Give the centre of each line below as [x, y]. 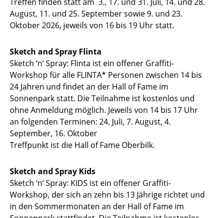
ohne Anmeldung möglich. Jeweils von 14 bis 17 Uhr [104, 110]
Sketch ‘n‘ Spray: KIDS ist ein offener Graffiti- [90, 183]
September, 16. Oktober [54, 134]
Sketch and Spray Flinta [56, 52]
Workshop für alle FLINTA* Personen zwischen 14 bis [106, 75]
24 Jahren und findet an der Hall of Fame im [89, 87]
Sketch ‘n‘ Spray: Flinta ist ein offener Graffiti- [92, 64]
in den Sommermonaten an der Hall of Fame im [97, 207]
